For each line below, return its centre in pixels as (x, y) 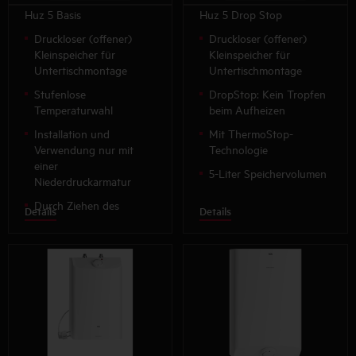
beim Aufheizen (248, 109)
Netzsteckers (65, 220)
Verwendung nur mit (84, 149)
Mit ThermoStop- (252, 133)
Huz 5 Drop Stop (241, 14)
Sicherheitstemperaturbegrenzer (112, 252)
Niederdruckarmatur (83, 180)
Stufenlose (60, 93)
